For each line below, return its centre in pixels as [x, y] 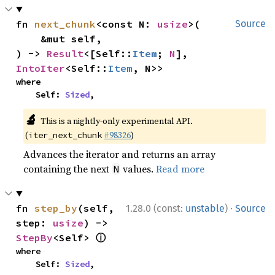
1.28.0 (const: [156, 208]
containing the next [68, 168]
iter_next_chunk [65, 135]
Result [65, 53]
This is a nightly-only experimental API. [116, 121]
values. [138, 168]
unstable [205, 208]
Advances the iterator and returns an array [120, 154]
